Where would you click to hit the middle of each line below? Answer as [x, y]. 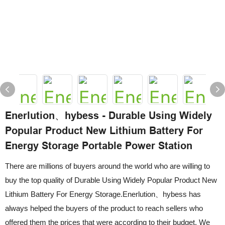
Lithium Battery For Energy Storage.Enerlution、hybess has [103, 194]
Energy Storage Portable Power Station [99, 145]
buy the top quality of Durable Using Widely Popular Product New [111, 180]
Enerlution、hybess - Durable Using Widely [108, 115]
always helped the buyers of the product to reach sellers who [104, 208]
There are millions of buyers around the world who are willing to [107, 166]
